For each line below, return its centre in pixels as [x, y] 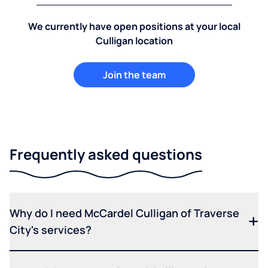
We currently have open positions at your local [134, 26]
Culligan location [134, 40]
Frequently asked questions [106, 154]
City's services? [51, 229]
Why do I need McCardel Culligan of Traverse [124, 213]
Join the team [134, 74]
